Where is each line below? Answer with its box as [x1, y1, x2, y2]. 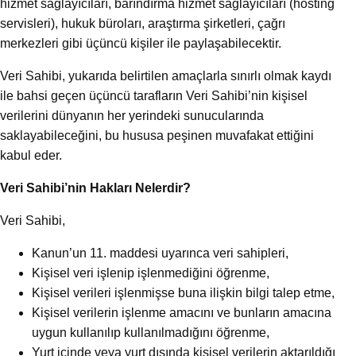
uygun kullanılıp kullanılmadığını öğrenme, [32, 326, 269, 340]
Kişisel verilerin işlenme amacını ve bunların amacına [32, 306, 331, 320]
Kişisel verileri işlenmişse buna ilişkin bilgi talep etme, [32, 286, 335, 300]
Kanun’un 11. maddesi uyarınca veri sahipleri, [32, 246, 288, 261]
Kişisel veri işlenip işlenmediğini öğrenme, [32, 266, 269, 281]
